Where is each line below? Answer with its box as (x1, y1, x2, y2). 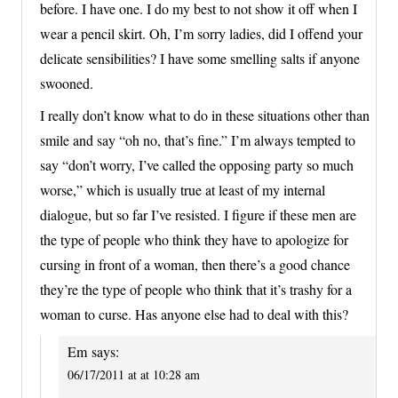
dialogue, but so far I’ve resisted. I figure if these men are (40, 205, 356, 225)
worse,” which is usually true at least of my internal (40, 180, 325, 200)
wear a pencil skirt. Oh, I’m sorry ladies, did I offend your (40, 24, 362, 44)
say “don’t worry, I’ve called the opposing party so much (40, 155, 354, 175)
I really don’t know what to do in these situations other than (40, 106, 370, 125)
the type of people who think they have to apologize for (40, 230, 348, 250)
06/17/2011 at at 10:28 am (68, 366, 200, 384)
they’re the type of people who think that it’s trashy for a (40, 280, 352, 299)
